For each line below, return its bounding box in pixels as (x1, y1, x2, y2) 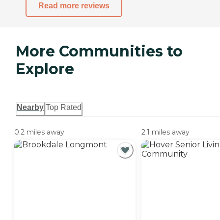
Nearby (17, 103, 44, 112)
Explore (16, 60, 74, 79)
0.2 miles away (14, 128, 64, 137)
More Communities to (16, 42, 183, 61)
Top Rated (46, 103, 82, 112)
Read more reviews (38, 1, 110, 10)
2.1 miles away (141, 128, 190, 137)
